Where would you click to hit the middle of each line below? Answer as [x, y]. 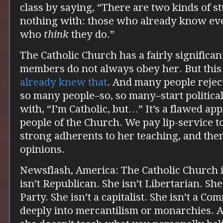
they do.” [92, 34]
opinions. [42, 149]
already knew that [63, 82]
